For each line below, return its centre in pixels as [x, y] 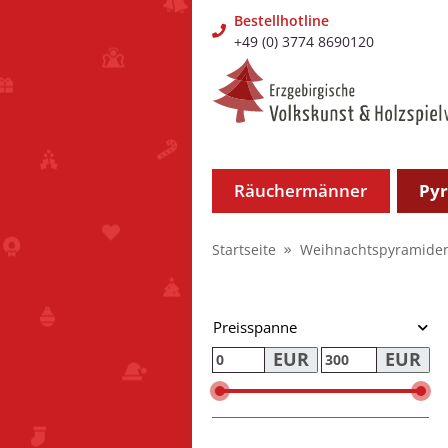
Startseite [244, 249]
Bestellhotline [281, 20]
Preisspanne [255, 327]
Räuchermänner [301, 190]
